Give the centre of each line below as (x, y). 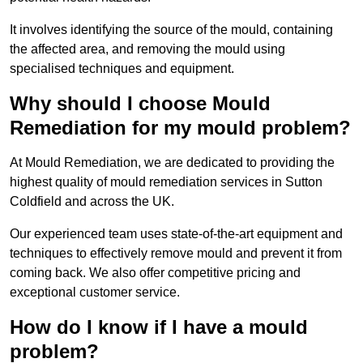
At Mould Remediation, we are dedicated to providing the (172, 163)
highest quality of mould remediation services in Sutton (166, 182)
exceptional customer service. (95, 293)
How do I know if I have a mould (159, 327)
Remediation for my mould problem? (180, 128)
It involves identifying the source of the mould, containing (171, 30)
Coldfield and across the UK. (92, 202)
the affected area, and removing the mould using (147, 49)
